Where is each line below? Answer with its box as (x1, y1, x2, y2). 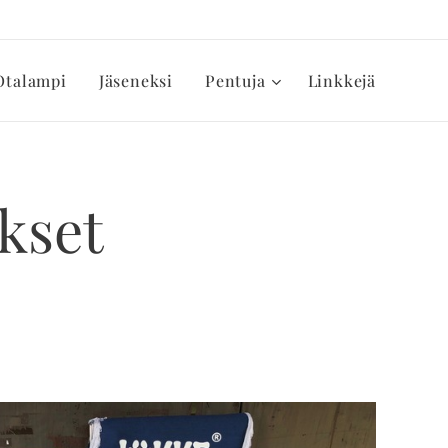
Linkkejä (307, 70, 376, 91)
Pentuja (204, 70, 266, 91)
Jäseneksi (98, 70, 173, 91)
